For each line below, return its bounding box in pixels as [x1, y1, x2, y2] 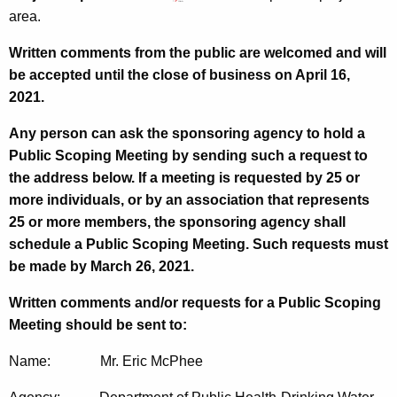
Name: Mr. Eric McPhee [9, 354, 203, 370]
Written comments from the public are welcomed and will [9, 45, 386, 61]
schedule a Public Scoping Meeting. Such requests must [9, 237, 388, 253]
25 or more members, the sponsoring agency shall [9, 214, 346, 230]
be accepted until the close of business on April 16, [9, 67, 350, 83]
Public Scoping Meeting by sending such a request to [9, 148, 368, 164]
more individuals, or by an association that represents [9, 192, 370, 208]
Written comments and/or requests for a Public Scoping [9, 295, 381, 311]
